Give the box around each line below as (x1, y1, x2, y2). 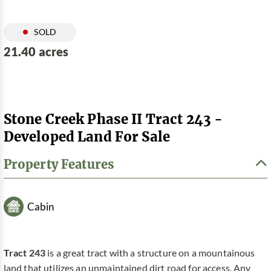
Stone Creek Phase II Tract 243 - (3, 109, 223, 128)
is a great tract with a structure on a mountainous (45, 247, 255, 259)
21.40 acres (3, 44, 69, 59)
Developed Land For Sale (3, 127, 171, 145)
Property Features (3, 156, 115, 172)
